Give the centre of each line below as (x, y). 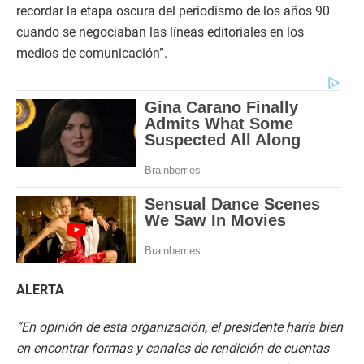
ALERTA (40, 290)
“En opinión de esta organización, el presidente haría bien (180, 327)
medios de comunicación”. (92, 53)
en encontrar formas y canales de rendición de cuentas (173, 349)
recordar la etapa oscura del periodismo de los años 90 (173, 11)
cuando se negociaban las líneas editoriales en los (160, 32)
